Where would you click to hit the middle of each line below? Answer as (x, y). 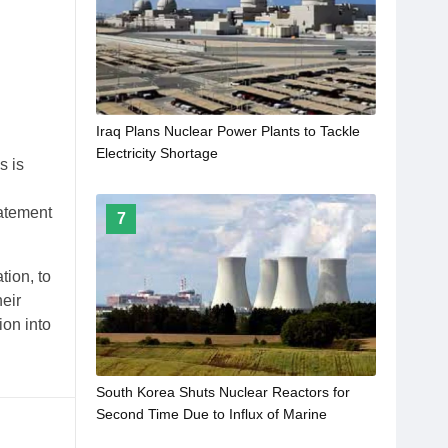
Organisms (130, 435)
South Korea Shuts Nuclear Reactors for (223, 391)
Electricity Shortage (157, 152)
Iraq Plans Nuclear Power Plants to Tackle (228, 130)
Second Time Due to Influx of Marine (211, 413)
